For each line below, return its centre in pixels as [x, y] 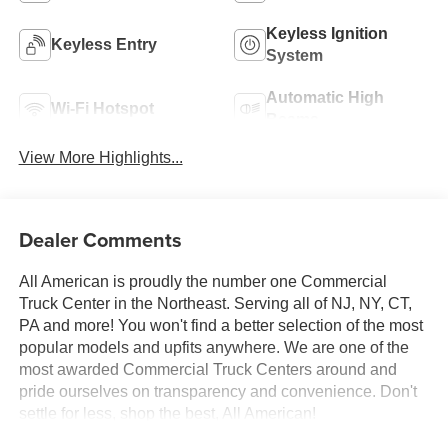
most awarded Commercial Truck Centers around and [207, 369]
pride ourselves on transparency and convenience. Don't [217, 391]
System [294, 56]
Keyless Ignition [327, 34]
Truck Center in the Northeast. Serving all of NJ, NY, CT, [215, 303]
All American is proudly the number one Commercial [202, 281]
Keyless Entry [103, 45]
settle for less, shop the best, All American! [167, 413]
